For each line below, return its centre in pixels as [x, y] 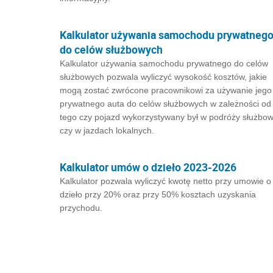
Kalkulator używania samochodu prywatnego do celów [164, 63]
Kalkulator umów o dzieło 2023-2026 [148, 167]
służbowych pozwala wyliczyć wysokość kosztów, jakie [163, 77]
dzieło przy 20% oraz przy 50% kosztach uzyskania [158, 194]
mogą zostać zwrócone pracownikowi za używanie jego [166, 90]
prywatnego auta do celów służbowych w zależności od [165, 104]
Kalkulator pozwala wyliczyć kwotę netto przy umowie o [165, 181]
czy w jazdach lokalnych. [107, 130]
